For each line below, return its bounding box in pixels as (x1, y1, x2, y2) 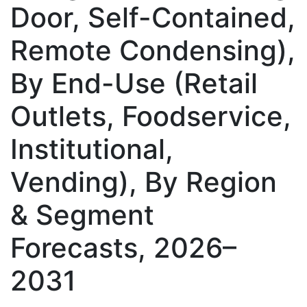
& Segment (10, 197, 154, 232)
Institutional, (10, 132, 173, 166)
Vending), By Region (10, 164, 277, 199)
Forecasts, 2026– (10, 230, 236, 265)
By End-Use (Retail (10, 66, 258, 100)
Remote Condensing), (10, 33, 295, 67)
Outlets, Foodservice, (10, 99, 291, 133)
